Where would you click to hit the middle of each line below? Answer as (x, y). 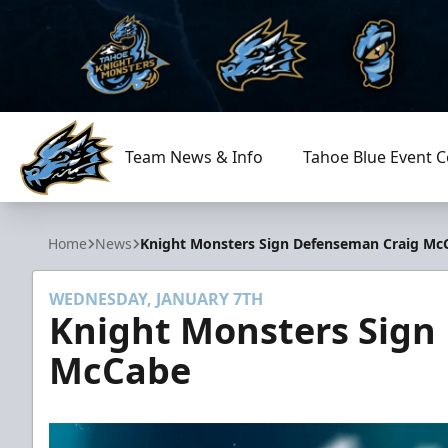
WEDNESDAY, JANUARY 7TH (156, 299)
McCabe (120, 370)
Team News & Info (193, 157)
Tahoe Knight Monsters (107, 205)
